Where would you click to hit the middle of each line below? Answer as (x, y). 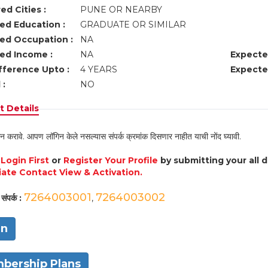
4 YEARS (98, 69)
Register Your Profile (110, 160)
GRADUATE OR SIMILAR (134, 25)
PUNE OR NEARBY (122, 10)
